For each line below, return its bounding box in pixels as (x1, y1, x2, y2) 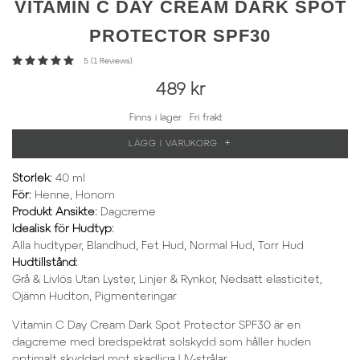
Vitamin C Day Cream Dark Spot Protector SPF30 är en (12, 320, 301, 331)
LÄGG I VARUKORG (129, 139, 218, 148)
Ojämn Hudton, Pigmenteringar (12, 291, 177, 302)
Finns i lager (129, 112, 182, 122)
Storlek (12, 173, 50, 184)
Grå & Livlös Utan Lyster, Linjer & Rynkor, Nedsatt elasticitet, (12, 274, 322, 285)
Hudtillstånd (12, 257, 76, 268)
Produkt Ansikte (12, 207, 95, 218)
